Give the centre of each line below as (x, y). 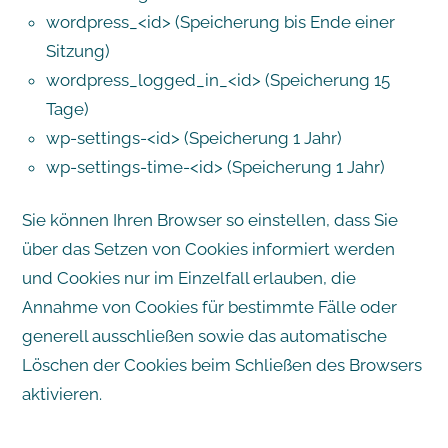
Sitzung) (77, 50)
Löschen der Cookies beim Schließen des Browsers (221, 364)
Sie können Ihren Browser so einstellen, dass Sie (209, 219)
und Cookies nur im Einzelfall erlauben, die (188, 277)
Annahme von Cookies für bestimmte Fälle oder (209, 306)
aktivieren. (61, 393)
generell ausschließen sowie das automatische (204, 335)
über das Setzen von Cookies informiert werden (208, 248)
